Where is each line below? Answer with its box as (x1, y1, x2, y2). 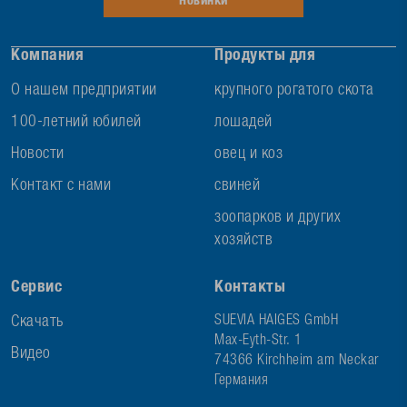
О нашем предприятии (11, 83, 157, 100)
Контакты (214, 280, 285, 297)
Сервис (11, 280, 62, 297)
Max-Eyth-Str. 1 (214, 334, 303, 350)
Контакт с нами (11, 178, 111, 195)
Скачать (11, 314, 64, 332)
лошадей (214, 114, 273, 132)
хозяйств (214, 233, 273, 250)
